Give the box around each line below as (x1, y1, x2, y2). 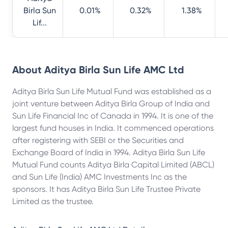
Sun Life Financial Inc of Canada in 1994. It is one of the (12, 111, 213, 121)
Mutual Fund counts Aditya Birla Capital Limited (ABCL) (12, 160, 214, 169)
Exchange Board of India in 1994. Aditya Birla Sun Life (12, 148, 205, 157)
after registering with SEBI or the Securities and (12, 135, 184, 145)
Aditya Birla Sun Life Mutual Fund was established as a (12, 87, 211, 96)
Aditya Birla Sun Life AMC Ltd (44, 64, 184, 76)
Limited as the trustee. (12, 196, 94, 206)
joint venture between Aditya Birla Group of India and (12, 99, 210, 108)
